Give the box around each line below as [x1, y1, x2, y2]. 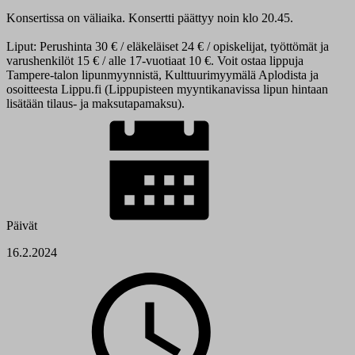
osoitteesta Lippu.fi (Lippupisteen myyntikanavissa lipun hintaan [6, 82, 328, 97]
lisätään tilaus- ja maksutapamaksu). [6, 97, 185, 111]
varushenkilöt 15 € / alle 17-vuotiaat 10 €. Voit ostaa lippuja [6, 54, 303, 68]
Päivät [6, 219, 40, 233]
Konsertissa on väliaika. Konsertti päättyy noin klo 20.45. [6, 11, 293, 25]
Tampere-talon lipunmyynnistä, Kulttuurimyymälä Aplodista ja [6, 68, 319, 82]
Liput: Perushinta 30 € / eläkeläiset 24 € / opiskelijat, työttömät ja [6, 40, 329, 54]
